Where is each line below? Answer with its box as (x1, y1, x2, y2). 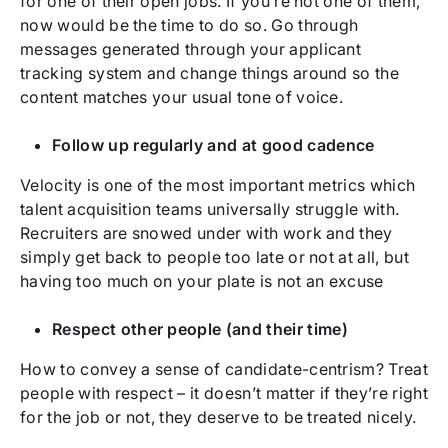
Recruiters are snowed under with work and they (20, 223, 393, 244)
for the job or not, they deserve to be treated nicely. (20, 407, 417, 428)
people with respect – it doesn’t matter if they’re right (20, 383, 428, 404)
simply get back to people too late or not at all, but (20, 247, 409, 268)
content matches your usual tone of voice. (20, 87, 344, 108)
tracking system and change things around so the (20, 63, 400, 84)
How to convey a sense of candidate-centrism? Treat (20, 359, 429, 380)
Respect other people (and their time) (52, 319, 348, 340)
